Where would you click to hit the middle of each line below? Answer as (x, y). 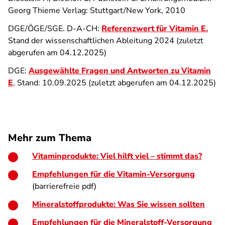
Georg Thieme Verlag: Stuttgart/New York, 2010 (97, 11)
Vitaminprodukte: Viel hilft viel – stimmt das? (117, 156)
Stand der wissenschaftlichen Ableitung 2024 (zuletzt (106, 41)
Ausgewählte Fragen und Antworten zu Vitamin (120, 71)
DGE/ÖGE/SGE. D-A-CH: (55, 29)
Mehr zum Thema (50, 138)
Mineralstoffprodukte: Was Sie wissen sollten (119, 204)
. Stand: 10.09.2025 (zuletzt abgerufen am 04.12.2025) (115, 83)
